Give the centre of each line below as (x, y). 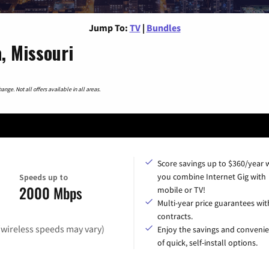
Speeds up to (44, 177)
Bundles (163, 27)
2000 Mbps (51, 193)
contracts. (175, 216)
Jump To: (108, 27)
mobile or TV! (181, 189)
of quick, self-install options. (207, 242)
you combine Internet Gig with (212, 176)
